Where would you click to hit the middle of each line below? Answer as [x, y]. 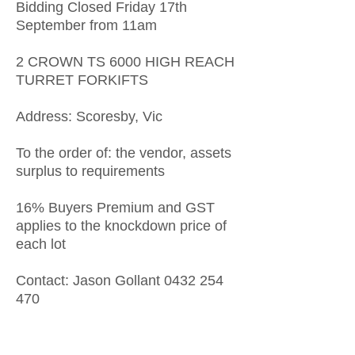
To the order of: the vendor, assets [124, 153]
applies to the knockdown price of [121, 226]
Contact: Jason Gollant [90, 281]
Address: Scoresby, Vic [89, 116]
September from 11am [86, 25]
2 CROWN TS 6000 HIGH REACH [125, 62]
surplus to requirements [90, 171]
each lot [41, 244]
